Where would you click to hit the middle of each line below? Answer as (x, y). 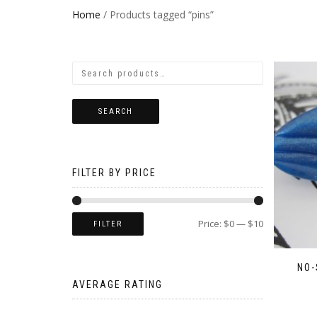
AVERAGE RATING (117, 284)
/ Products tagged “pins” (157, 15)
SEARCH (116, 111)
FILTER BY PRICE (114, 173)
